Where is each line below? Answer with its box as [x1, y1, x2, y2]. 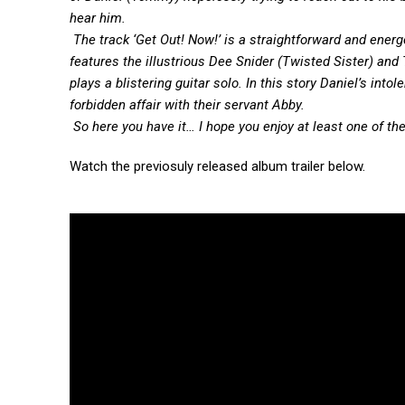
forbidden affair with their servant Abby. [70, 97, 305, 113]
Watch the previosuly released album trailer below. [70, 158, 365, 174]
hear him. [70, 10, 126, 26]
